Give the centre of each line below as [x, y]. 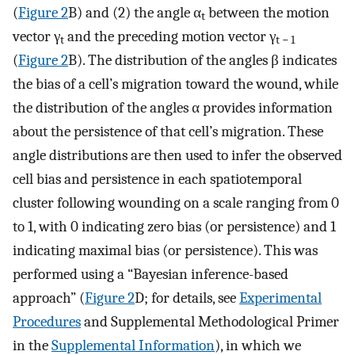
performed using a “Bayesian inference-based [151, 274]
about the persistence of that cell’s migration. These [168, 131]
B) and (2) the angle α [135, 12]
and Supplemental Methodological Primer [210, 321]
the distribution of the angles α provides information [173, 107]
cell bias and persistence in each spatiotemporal [157, 179]
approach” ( [49, 298]
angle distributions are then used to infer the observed [177, 155]
